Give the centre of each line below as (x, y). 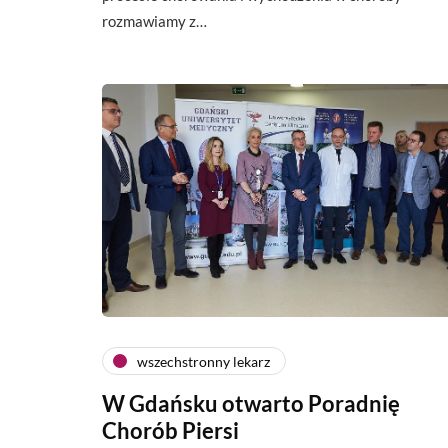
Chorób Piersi (170, 430)
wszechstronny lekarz (203, 361)
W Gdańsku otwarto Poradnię (251, 403)
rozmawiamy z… (154, 20)
